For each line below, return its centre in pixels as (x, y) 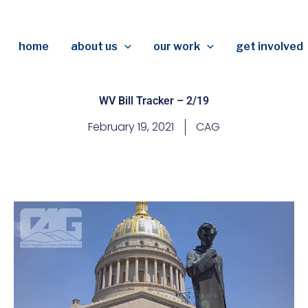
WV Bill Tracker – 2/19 (154, 101)
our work (177, 46)
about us (95, 46)
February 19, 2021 (131, 127)
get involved (269, 46)
